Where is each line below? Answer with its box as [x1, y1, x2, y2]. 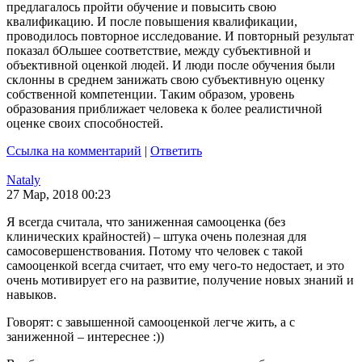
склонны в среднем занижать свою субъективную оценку [6, 73, 325, 86]
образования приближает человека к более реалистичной [6, 102, 322, 116]
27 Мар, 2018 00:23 [6, 187, 111, 201]
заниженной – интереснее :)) [6, 330, 164, 343]
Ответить [150, 144, 202, 158]
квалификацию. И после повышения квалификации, [6, 15, 297, 28]
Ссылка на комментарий [6, 144, 141, 158]
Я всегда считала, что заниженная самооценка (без [6, 215, 285, 229]
